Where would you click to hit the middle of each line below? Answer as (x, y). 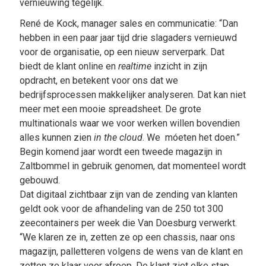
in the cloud (118, 138)
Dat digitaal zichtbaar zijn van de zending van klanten (128, 195)
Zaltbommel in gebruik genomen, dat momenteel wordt (132, 166)
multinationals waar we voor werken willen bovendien (129, 123)
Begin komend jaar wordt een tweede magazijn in (121, 152)
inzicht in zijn (179, 66)
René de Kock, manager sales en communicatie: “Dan (129, 24)
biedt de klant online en (69, 66)
